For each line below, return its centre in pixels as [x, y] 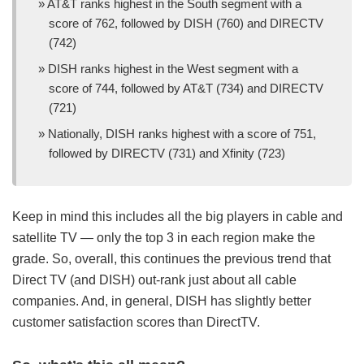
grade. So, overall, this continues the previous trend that [171, 258]
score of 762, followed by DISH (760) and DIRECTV [186, 23]
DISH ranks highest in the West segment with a [173, 68]
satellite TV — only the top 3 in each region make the [164, 237]
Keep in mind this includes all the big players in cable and [178, 216]
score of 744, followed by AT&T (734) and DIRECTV [186, 88]
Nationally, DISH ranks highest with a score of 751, [182, 133]
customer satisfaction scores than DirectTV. [136, 322]
